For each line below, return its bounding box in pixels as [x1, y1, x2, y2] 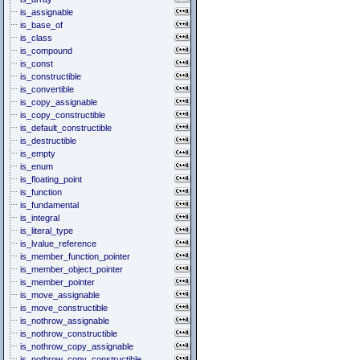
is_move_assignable [20, 290, 100, 300]
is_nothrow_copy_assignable [20, 342, 133, 351]
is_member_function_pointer [20, 252, 130, 261]
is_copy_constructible [20, 110, 105, 120]
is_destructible [20, 136, 76, 145]
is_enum [20, 162, 53, 171]
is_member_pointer [20, 277, 95, 287]
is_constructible [20, 72, 81, 81]
